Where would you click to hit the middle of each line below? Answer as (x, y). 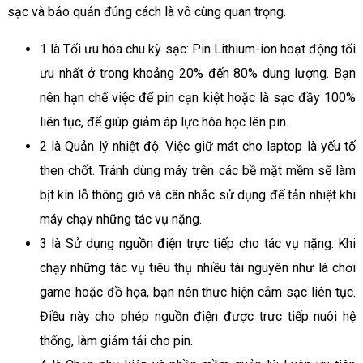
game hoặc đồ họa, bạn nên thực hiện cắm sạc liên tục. (198, 292)
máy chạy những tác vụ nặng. (120, 219)
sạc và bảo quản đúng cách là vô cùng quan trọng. (146, 11)
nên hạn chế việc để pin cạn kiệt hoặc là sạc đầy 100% (198, 97)
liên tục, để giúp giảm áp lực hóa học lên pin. (164, 122)
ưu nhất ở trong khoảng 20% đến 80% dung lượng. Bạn (198, 73)
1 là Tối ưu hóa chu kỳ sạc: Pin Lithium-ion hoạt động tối (198, 49)
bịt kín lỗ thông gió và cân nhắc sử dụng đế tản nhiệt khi (198, 194)
